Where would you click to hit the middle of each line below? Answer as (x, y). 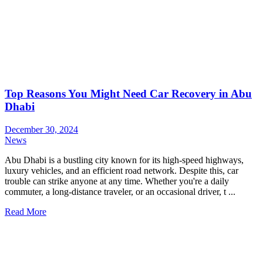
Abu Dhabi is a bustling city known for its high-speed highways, (124, 160)
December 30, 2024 (41, 130)
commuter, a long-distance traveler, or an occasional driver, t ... (120, 192)
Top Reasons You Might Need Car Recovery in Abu (128, 94)
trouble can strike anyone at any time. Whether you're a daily (117, 181)
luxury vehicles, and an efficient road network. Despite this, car (122, 171)
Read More (26, 212)
